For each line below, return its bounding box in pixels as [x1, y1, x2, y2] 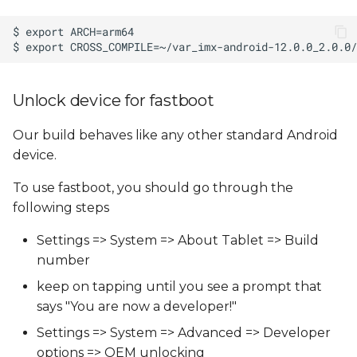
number [37, 253, 90, 268]
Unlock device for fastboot [13, 91, 214, 110]
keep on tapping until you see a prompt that [37, 279, 322, 294]
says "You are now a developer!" [37, 299, 237, 314]
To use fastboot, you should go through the [13, 180, 293, 195]
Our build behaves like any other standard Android [13, 127, 338, 143]
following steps [13, 200, 109, 215]
